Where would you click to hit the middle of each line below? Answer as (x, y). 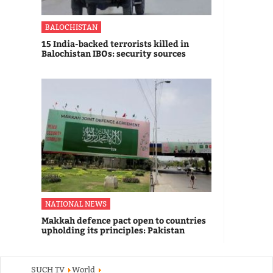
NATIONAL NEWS (76, 204)
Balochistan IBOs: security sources (114, 53)
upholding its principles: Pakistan (113, 230)
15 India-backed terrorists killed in (115, 43)
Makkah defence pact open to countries (124, 220)
